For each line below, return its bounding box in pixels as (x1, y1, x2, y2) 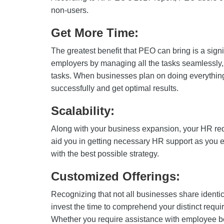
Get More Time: (51, 26, 138, 39)
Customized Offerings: (51, 169, 183, 183)
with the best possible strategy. (51, 149, 159, 158)
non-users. (51, 6, 88, 14)
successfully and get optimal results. (51, 84, 178, 92)
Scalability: (51, 104, 114, 117)
